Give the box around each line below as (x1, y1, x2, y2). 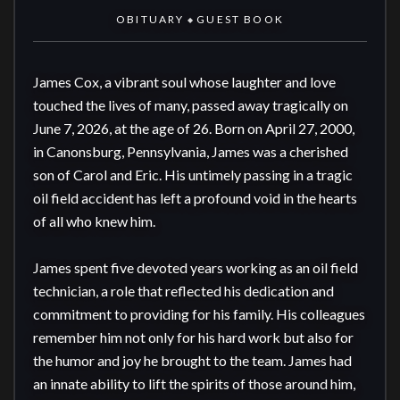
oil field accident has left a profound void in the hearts (33, 189, 357, 206)
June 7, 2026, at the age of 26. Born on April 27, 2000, (33, 120, 354, 137)
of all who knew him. (33, 212, 155, 229)
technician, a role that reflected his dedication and (33, 282, 334, 299)
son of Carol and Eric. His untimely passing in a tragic (33, 166, 353, 183)
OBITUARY (116, 12, 185, 26)
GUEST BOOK (196, 12, 284, 26)
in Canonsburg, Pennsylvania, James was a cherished (33, 143, 348, 160)
